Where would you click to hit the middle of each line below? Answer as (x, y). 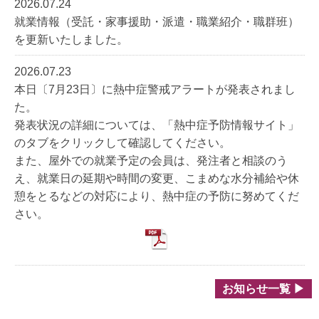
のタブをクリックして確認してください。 (122, 142)
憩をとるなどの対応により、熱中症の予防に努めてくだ (157, 196)
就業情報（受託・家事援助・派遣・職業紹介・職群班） (157, 21)
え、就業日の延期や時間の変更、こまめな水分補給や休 (157, 178)
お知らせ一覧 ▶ (263, 288)
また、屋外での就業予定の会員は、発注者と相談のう (151, 160)
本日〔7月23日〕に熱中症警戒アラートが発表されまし (155, 89)
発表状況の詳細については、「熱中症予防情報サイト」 (157, 125)
